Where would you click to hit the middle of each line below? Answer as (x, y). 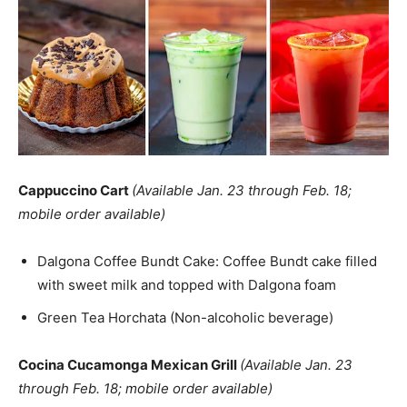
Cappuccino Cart (75, 190)
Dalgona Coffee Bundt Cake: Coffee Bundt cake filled (207, 261)
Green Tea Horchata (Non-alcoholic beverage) (185, 317)
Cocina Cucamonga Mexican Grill (129, 364)
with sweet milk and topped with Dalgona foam (187, 284)
